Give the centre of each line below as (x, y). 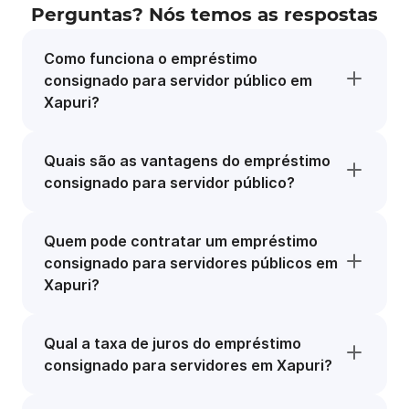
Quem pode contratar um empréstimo (181, 241)
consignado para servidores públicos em (191, 263)
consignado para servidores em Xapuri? (188, 365)
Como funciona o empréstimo (151, 58)
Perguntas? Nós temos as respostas (204, 15)
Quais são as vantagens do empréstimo (187, 161)
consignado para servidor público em (178, 80)
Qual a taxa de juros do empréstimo (173, 343)
